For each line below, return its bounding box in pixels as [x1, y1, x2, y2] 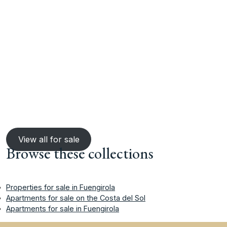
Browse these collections [6, 143, 154, 164]
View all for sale [18, 134, 80, 145]
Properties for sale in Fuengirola [6, 183, 115, 192]
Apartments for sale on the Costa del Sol [6, 194, 145, 203]
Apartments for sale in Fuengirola [6, 204, 119, 213]
